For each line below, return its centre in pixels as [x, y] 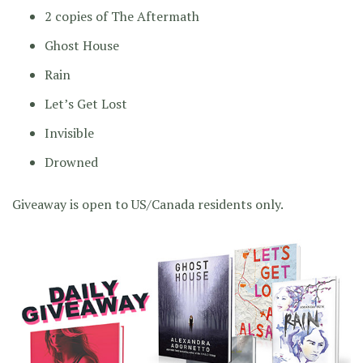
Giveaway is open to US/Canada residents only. [148, 204]
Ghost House [82, 45]
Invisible [69, 132]
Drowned [71, 162]
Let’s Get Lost [86, 103]
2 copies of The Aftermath [122, 16]
